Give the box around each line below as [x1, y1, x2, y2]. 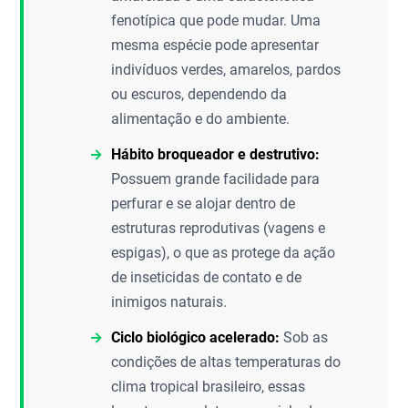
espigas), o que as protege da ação [111, 244, 336, 261]
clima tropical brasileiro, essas [111, 378, 306, 395]
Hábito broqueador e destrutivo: [111, 146, 321, 163]
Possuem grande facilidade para [111, 170, 321, 188]
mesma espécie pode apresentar [111, 36, 320, 54]
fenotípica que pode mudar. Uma [111, 12, 321, 29]
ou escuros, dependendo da [111, 86, 288, 103]
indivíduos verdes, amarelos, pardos [111, 61, 342, 78]
